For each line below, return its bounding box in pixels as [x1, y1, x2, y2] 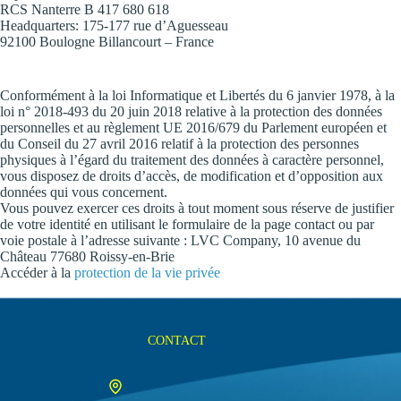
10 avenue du [285, 232, 361, 248]
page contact [264, 216, 335, 232]
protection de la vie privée [74, 264, 220, 280]
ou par [335, 216, 374, 232]
